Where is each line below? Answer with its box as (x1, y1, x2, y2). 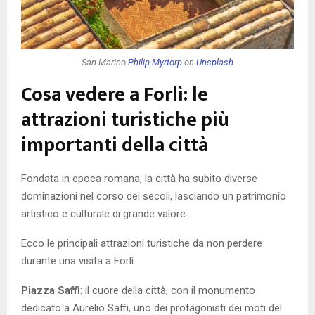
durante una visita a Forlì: (21, 255, 136, 268)
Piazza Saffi (21, 284, 80, 297)
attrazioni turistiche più (21, 103, 229, 137)
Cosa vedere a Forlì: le (21, 78, 208, 112)
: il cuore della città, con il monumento (80, 284, 255, 297)
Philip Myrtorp (128, 56, 182, 67)
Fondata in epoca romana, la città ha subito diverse (21, 172, 257, 186)
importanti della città (21, 129, 208, 162)
